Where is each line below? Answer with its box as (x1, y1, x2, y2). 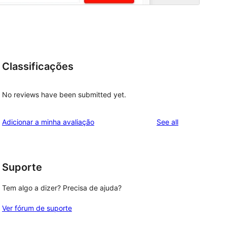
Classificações (2, 60, 73, 73)
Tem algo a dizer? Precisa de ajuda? (2, 183, 122, 193)
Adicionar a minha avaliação (2, 117, 94, 126)
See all (157, 117, 178, 126)
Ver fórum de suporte (2, 204, 72, 213)
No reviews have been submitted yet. (2, 90, 126, 99)
